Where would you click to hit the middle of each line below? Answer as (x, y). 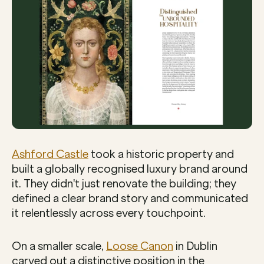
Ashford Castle (50, 155)
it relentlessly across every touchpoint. (109, 214)
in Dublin (195, 247)
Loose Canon (140, 247)
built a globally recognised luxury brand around (130, 169)
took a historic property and (161, 155)
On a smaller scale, (59, 247)
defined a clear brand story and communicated (130, 199)
